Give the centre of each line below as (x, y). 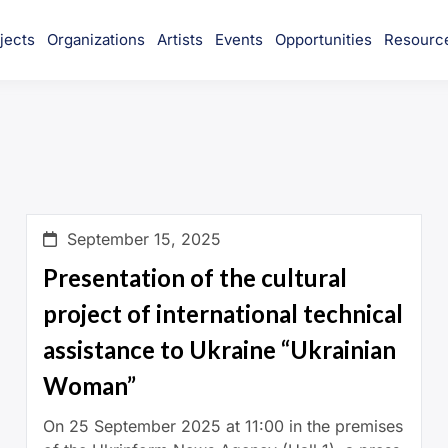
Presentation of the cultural (194, 277)
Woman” (89, 385)
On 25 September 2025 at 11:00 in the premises (222, 425)
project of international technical (222, 313)
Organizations (96, 39)
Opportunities (323, 39)
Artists (180, 39)
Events (239, 39)
